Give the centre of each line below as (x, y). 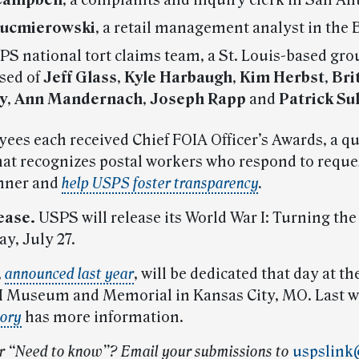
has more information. (103, 318)
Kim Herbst (282, 78)
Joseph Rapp (200, 100)
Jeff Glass (80, 78)
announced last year (69, 274)
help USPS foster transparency (160, 184)
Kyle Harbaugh (178, 78)
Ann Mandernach (79, 100)
